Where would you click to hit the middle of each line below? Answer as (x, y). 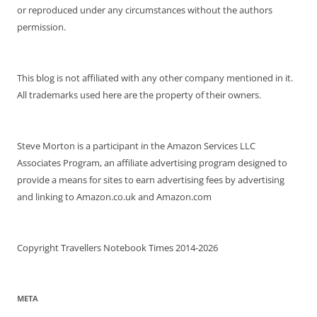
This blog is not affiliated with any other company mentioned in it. (155, 77)
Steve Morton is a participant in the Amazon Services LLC (136, 145)
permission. (41, 27)
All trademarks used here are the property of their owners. (139, 94)
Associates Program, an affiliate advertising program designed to (152, 162)
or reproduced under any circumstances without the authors (145, 10)
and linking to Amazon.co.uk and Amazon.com (114, 196)
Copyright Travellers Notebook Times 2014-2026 (117, 247)
